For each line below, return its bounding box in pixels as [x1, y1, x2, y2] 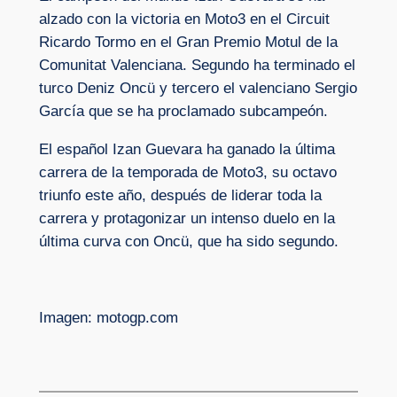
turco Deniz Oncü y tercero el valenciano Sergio [38, 80, 357, 97]
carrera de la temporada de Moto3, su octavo [38, 163, 337, 181]
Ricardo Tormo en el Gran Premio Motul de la [38, 34, 338, 51]
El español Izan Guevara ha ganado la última [38, 140, 335, 158]
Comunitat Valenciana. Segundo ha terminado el [38, 57, 355, 74]
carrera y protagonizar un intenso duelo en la [38, 209, 335, 227]
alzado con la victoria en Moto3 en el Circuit [38, 11, 330, 28]
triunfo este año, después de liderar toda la [38, 186, 322, 204]
